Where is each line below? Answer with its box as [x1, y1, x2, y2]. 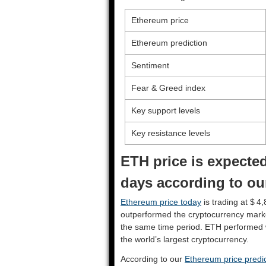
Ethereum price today [121, 197, 201, 207]
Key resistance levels [131, 128, 210, 138]
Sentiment [131, 61, 169, 70]
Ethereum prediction [131, 38, 207, 47]
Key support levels [131, 106, 200, 115]
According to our [121, 254, 185, 264]
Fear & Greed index [131, 83, 205, 93]
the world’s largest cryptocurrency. [121, 235, 249, 244]
